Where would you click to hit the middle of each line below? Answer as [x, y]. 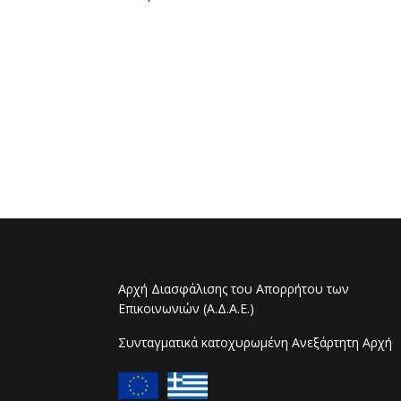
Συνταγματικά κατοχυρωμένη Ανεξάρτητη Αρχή [255, 342]
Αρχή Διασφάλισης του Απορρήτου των [234, 289]
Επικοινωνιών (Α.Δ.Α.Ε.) [186, 308]
